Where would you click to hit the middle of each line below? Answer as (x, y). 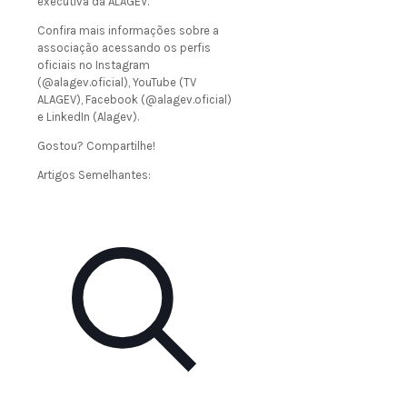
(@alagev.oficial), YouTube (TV (117, 83)
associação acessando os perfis (124, 48)
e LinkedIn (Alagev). (88, 117)
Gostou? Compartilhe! (96, 146)
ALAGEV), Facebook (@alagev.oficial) (134, 100)
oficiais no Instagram (94, 65)
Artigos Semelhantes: (94, 175)
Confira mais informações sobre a (128, 31)
